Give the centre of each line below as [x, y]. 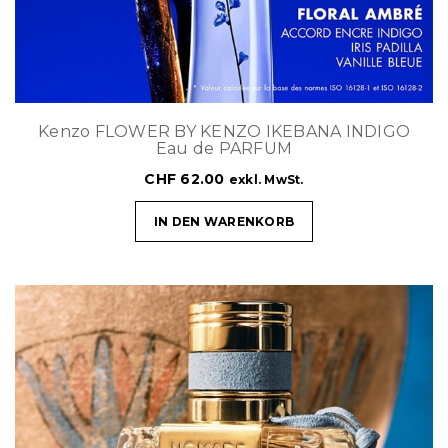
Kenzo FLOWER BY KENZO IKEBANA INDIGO [224, 131]
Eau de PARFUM [224, 148]
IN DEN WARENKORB [224, 221]
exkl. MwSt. [266, 179]
